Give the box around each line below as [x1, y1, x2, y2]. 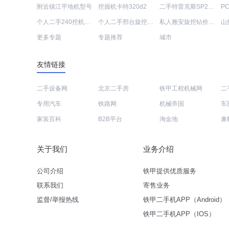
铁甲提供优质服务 [143, 167, 196, 175]
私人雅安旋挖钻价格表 [209, 18, 215, 26]
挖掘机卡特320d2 [98, 3, 147, 10]
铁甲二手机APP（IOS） [143, 210, 215, 218]
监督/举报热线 [37, 196, 79, 203]
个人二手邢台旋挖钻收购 [147, 18, 153, 26]
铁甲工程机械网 [159, 85, 202, 92]
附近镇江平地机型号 [37, 3, 92, 10]
